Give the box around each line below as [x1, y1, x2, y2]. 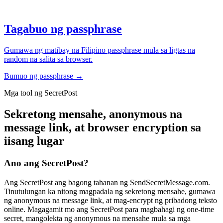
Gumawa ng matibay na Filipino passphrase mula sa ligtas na [4, 46, 195, 55]
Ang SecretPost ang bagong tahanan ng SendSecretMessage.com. [4, 178, 210, 187]
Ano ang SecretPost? [4, 157, 89, 168]
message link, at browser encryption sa [4, 120, 201, 134]
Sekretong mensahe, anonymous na [4, 107, 182, 120]
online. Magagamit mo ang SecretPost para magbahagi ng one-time [4, 205, 214, 214]
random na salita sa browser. [4, 55, 93, 64]
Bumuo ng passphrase [4, 72, 73, 81]
